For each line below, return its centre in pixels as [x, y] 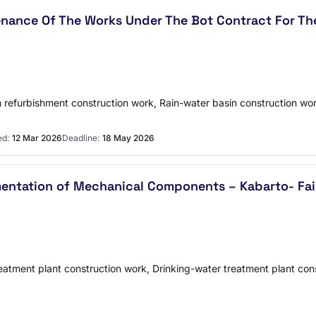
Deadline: [81, 138]
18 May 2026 [128, 138]
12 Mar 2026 [37, 138]
